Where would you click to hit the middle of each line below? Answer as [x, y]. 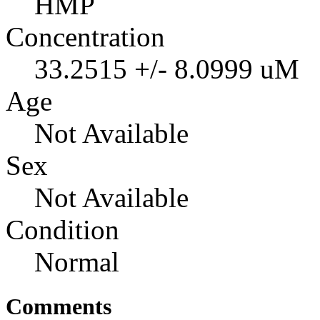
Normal [77, 261]
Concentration [85, 36]
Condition [62, 229]
